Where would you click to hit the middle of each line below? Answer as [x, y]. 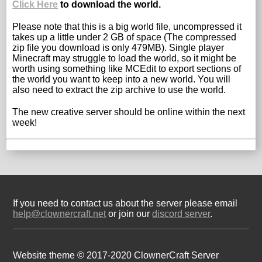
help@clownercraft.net [60, 213]
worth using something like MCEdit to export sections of [127, 68]
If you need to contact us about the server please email [125, 203]
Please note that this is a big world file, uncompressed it [127, 26]
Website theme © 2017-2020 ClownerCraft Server [116, 255]
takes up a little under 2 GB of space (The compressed [125, 37]
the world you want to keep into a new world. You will [122, 79]
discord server [181, 213]
